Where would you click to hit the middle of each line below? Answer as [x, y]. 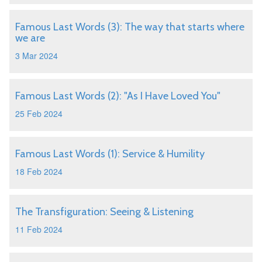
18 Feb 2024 [39, 171]
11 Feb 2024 [39, 229]
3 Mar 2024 [37, 56]
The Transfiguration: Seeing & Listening [104, 212]
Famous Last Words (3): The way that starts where [130, 27]
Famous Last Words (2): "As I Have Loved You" [118, 96]
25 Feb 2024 [39, 113]
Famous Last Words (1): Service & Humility [110, 154]
